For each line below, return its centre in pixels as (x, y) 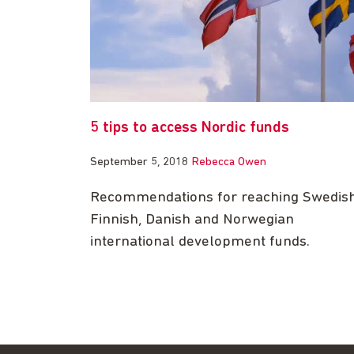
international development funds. (200, 243)
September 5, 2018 (139, 163)
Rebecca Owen (229, 163)
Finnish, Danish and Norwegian (192, 220)
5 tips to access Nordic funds (190, 128)
